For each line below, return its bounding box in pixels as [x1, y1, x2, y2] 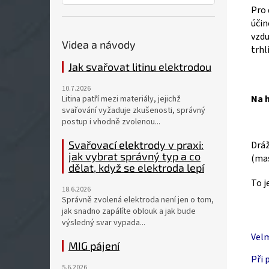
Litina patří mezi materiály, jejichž [62, 93, 181, 105]
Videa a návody [62, 38, 136, 51]
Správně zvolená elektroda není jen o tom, [62, 194, 214, 206]
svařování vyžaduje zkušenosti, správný [62, 104, 205, 116]
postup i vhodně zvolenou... [62, 116, 160, 128]
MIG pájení [68, 239, 119, 252]
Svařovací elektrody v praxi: [68, 138, 204, 151]
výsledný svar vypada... [62, 217, 145, 229]
